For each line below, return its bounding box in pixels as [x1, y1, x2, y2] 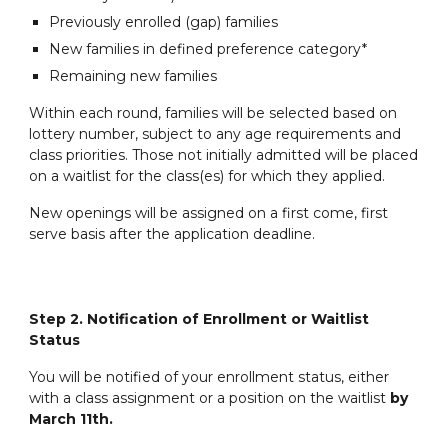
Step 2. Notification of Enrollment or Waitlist [29, 310, 370, 329]
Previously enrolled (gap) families [49, 13, 279, 32]
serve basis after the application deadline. [29, 225, 316, 244]
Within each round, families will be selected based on [29, 104, 398, 123]
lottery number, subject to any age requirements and [29, 125, 402, 144]
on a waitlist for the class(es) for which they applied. [29, 167, 386, 186]
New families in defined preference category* [49, 40, 368, 59]
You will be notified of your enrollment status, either [29, 368, 390, 387]
